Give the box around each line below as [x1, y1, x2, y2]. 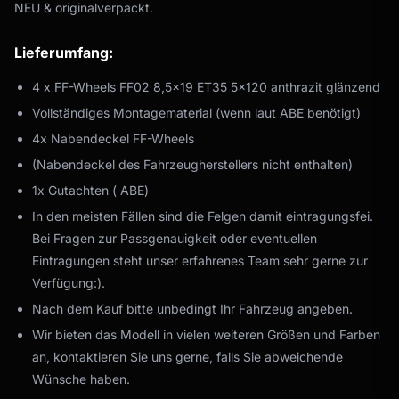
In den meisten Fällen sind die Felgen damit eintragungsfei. [32, 208, 373, 224]
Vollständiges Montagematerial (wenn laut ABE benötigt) [32, 104, 361, 120]
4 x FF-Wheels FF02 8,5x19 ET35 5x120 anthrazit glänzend [32, 78, 380, 94]
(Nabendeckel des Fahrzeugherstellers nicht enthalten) [32, 156, 353, 172]
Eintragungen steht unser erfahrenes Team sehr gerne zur [32, 252, 368, 268]
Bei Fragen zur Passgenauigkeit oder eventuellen [32, 230, 317, 246]
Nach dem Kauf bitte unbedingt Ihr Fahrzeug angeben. [32, 300, 353, 316]
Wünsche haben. [32, 370, 130, 387]
